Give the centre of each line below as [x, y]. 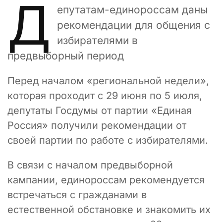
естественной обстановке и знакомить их [109, 209]
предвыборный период [66, 55]
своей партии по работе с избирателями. [108, 140]
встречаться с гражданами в [77, 194]
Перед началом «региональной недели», [108, 81]
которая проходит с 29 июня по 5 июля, [105, 95]
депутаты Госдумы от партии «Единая [100, 110]
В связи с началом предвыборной [90, 165]
